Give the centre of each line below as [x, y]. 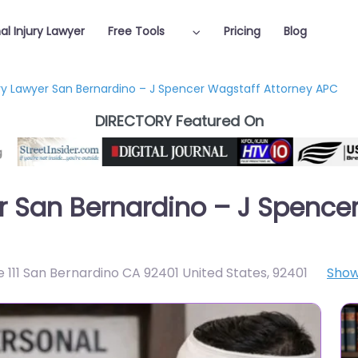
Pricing [242, 31]
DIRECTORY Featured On [179, 121]
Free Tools [137, 31]
